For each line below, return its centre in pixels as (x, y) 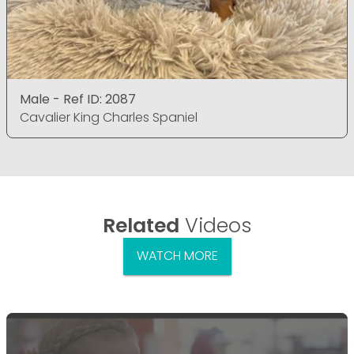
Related (141, 225)
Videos (215, 225)
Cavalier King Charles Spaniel (109, 117)
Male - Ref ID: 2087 (78, 99)
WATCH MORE (177, 256)
